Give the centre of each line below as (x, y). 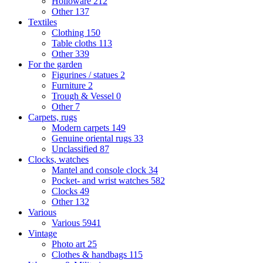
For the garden (55, 65)
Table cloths (75, 43)
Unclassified (76, 149)
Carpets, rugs (53, 117)
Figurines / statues (86, 75)
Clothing (69, 33)
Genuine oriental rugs (93, 139)
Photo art (70, 244)
